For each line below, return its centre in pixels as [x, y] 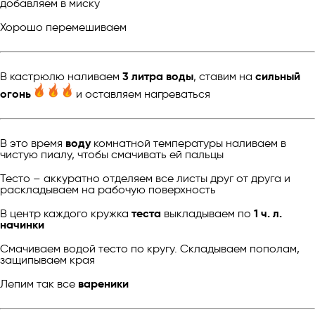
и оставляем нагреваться [142, 94]
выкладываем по [207, 213]
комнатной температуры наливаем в [188, 143]
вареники [103, 283]
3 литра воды [158, 76]
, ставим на [224, 76]
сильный [278, 76]
